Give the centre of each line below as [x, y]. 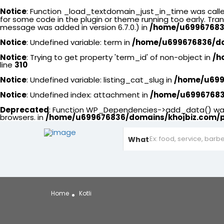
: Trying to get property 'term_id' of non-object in [119, 57]
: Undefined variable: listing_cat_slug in [100, 80]
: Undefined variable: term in [79, 42]
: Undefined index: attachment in [88, 95]
